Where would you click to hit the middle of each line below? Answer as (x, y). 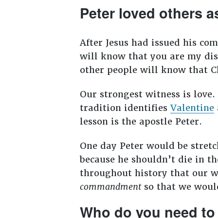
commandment (110, 186)
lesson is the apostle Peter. (141, 122)
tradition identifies (125, 108)
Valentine (192, 108)
